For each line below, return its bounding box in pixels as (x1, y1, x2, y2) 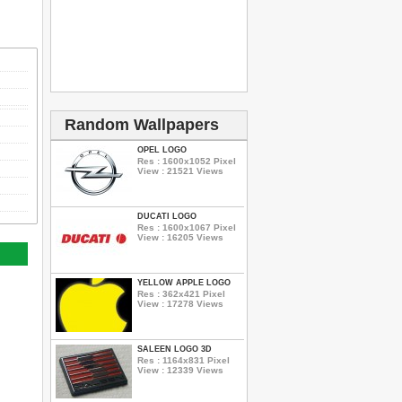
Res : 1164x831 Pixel (137, 354, 230, 365)
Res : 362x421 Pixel (137, 288, 225, 299)
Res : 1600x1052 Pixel (137, 155, 236, 166)
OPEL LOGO (137, 145, 187, 154)
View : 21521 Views (137, 165, 223, 176)
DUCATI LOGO (137, 212, 197, 221)
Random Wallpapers (65, 116, 219, 134)
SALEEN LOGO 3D (137, 345, 212, 354)
